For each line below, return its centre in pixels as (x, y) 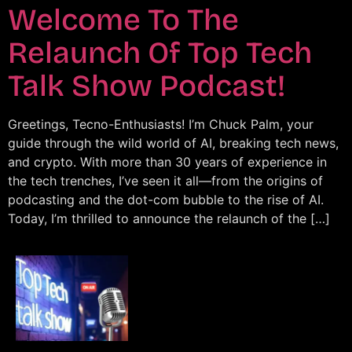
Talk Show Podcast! (147, 86)
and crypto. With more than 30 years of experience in (167, 162)
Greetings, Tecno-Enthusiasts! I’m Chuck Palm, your (161, 125)
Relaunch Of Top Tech (160, 53)
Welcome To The (123, 20)
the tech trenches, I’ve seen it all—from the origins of (165, 181)
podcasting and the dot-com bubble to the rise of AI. (166, 200)
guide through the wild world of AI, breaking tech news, (173, 143)
